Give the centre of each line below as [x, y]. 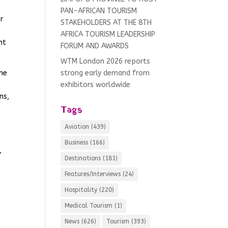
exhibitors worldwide [96, 85]
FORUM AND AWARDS [95, 46]
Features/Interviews [93, 174]
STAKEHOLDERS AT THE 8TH [106, 23]
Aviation [77, 127]
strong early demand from [105, 73]
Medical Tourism [89, 206]
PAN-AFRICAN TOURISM [99, 11]
